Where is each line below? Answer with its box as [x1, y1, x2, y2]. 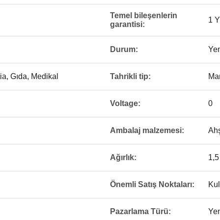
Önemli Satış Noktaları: [110, 180, 194, 189]
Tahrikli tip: [110, 72, 151, 81]
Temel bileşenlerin [110, 11, 177, 20]
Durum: [110, 45, 138, 54]
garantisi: [110, 20, 145, 28]
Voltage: [110, 99, 140, 108]
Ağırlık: [110, 153, 137, 162]
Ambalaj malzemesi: [110, 126, 184, 135]
